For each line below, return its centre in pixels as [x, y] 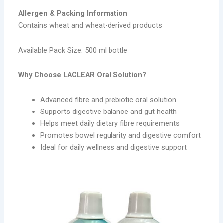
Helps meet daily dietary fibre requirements [110, 123]
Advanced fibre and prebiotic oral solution [108, 99]
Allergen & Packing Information [73, 14]
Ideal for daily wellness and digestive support [113, 147]
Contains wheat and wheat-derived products [91, 26]
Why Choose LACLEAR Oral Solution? [83, 75]
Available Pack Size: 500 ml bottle [73, 50]
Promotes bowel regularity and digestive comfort [120, 135]
